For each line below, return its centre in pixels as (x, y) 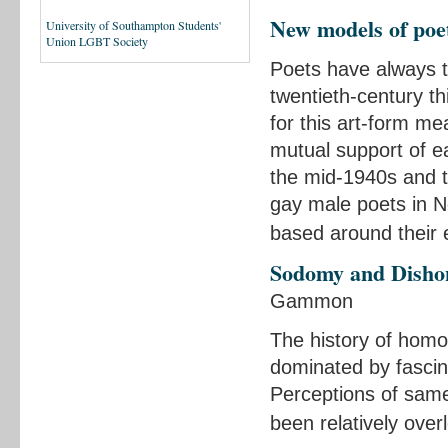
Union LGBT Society (97, 41)
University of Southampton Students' (133, 25)
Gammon (311, 301)
